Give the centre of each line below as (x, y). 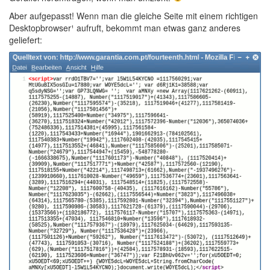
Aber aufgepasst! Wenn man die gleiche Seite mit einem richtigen (133, 15)
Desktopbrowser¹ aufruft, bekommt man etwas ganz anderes (125, 27)
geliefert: (26, 39)
